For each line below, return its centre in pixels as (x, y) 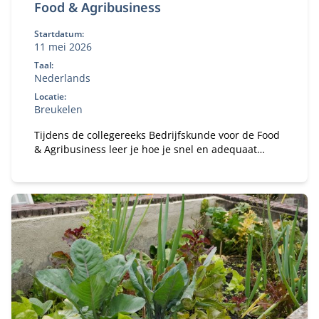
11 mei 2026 (63, 47)
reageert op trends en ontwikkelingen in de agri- (150, 163)
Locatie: (50, 96)
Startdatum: (59, 34)
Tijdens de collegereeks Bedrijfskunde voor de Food (157, 135)
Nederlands (62, 78)
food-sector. (63, 178)
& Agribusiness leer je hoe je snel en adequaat (146, 149)
